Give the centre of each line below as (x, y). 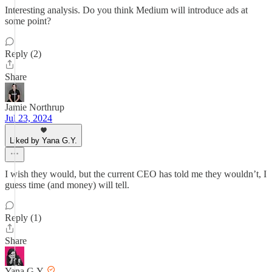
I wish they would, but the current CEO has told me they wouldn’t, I (136, 174)
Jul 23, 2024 (29, 118)
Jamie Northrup (35, 107)
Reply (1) (23, 218)
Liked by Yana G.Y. (43, 141)
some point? (28, 21)
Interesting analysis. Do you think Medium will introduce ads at (126, 10)
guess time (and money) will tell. (67, 185)
